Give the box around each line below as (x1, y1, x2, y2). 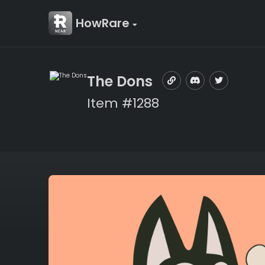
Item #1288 (87, 94, 159, 112)
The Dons (87, 72, 153, 91)
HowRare (76, 14, 132, 31)
